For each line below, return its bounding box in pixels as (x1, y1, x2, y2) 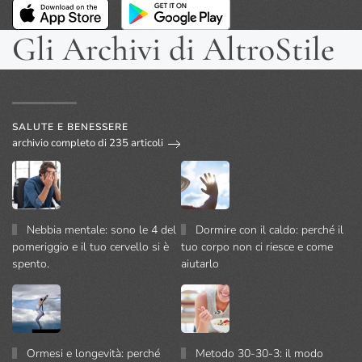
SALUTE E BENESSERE (12, 120, 128, 133)
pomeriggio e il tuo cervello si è (12, 238, 169, 255)
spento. (12, 255, 49, 271)
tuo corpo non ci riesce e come (181, 238, 333, 255)
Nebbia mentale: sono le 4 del (27, 221, 177, 238)
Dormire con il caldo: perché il (196, 221, 344, 238)
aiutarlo (181, 255, 219, 271)
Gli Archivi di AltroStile (12, 28, 335, 69)
